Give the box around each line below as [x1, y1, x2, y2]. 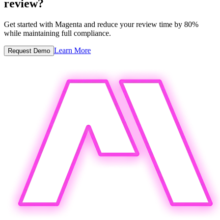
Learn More [54, 46, 91, 55]
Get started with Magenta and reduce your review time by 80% [4, 20, 198, 29]
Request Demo [8, 47, 50, 55]
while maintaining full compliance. [4, 29, 111, 38]
